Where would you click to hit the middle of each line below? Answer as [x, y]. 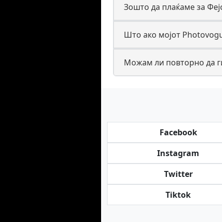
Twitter [178, 174]
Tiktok [178, 195]
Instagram [178, 153]
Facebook [178, 132]
